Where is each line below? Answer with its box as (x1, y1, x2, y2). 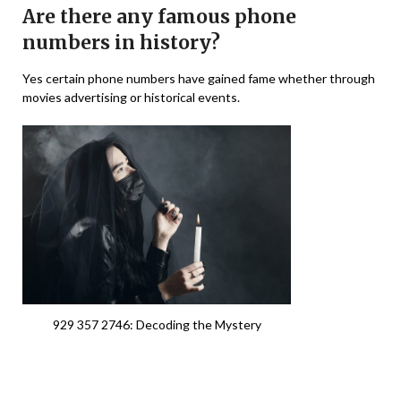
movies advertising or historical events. (22, 90, 240, 106)
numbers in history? (22, 30, 220, 55)
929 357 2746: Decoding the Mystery (52, 316, 261, 332)
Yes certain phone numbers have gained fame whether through (22, 71, 375, 87)
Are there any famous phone (22, 4, 296, 30)
